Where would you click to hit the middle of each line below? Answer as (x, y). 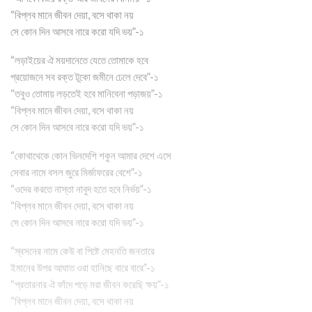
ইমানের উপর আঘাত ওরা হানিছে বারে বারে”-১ (83, 267)
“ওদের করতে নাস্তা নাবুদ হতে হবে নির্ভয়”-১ (81, 188)
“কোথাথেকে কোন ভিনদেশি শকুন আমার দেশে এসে (91, 155)
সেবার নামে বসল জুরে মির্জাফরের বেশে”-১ (77, 172)
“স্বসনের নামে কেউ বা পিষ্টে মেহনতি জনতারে (83, 250)
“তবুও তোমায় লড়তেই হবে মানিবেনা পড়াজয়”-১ (87, 93)
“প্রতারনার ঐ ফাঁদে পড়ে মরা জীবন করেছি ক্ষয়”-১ (90, 284)
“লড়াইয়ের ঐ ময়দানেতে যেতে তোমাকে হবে (79, 60)
